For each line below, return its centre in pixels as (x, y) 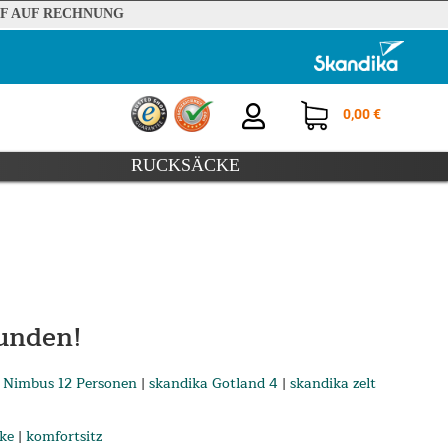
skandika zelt (332, 384)
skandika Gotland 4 (213, 384)
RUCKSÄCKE (185, 165)
